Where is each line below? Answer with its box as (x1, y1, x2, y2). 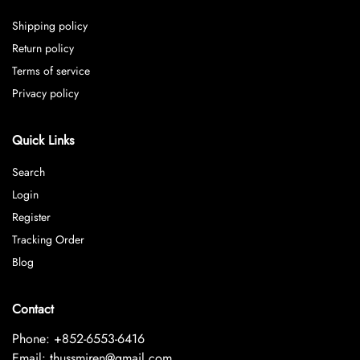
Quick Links (12, 130, 74, 149)
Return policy (12, 39, 74, 56)
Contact (12, 299, 54, 318)
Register (12, 208, 51, 225)
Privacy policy (12, 84, 79, 101)
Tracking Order (12, 231, 84, 247)
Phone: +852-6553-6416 (12, 329, 145, 348)
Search (12, 163, 45, 180)
